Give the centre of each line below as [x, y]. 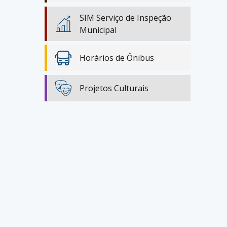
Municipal [98, 30]
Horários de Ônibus [117, 58]
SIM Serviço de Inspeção [125, 17]
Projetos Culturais [114, 88]
